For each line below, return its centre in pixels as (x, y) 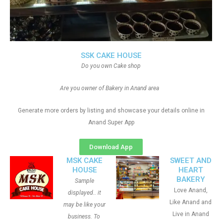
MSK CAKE (84, 161)
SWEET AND (191, 161)
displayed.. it (84, 193)
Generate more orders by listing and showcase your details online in (111, 111)
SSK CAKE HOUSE (111, 55)
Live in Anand (191, 214)
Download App (111, 147)
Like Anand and (191, 202)
